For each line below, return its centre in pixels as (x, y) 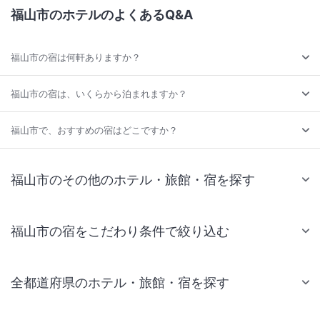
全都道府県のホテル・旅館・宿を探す (120, 282)
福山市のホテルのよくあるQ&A (102, 14)
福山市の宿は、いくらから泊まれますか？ (99, 93)
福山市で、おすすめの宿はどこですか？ (94, 130)
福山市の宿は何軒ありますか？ (76, 57)
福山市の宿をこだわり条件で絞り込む (120, 231)
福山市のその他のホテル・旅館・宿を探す (133, 179)
